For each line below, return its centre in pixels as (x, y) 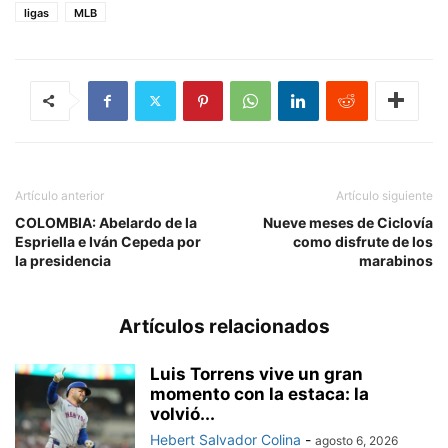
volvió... (182, 413)
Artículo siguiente (384, 195)
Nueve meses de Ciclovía (348, 222)
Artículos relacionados (224, 326)
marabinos (396, 260)
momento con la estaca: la (259, 393)
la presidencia (63, 260)
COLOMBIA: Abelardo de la (106, 222)
